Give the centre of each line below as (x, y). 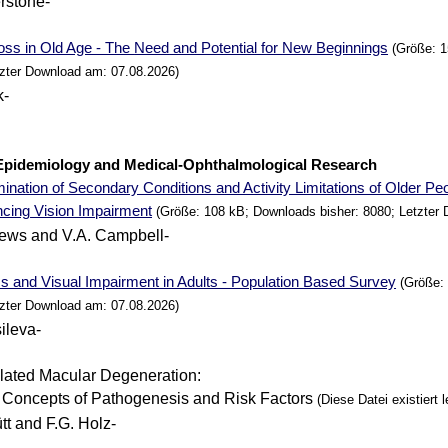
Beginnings (350, 48)
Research (344, 165)
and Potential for (226, 48)
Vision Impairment (91, 211)
